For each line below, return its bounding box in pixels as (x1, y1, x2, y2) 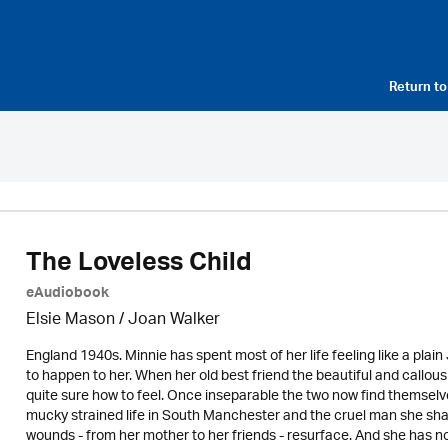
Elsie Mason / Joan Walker (25, 304, 220, 337)
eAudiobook (25, 281, 109, 309)
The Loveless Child (25, 241, 252, 291)
